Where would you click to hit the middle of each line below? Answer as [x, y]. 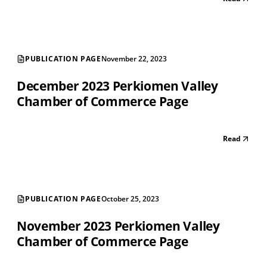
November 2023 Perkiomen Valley [118, 226]
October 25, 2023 [130, 199]
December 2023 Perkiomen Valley [117, 86]
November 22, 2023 [134, 59]
